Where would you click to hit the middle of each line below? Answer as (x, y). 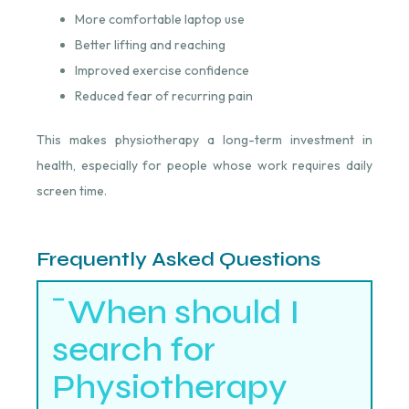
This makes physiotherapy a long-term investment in (204, 139)
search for (133, 349)
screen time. (71, 190)
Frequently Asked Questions (178, 260)
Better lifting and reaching (150, 44)
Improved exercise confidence (162, 70)
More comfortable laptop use (159, 19)
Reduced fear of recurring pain (163, 95)
